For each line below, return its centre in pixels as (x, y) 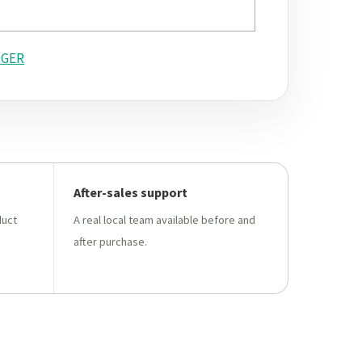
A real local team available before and (164, 219)
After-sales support (130, 192)
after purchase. (110, 241)
